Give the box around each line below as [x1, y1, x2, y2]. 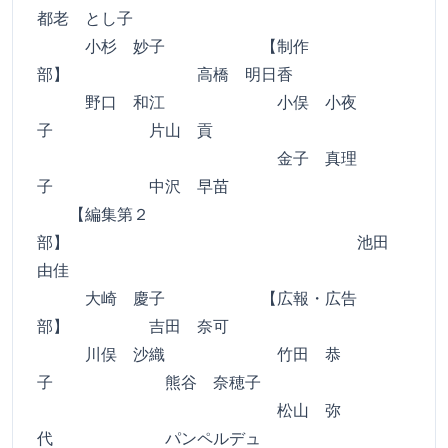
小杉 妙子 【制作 [37, 35, 309, 57]
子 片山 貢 [37, 119, 213, 141]
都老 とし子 [37, 7, 133, 29]
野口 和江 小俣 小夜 [37, 91, 357, 113]
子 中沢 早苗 [37, 175, 229, 197]
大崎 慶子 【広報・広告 [37, 287, 357, 309]
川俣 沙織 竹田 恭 [37, 343, 341, 365]
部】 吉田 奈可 [37, 315, 229, 337]
